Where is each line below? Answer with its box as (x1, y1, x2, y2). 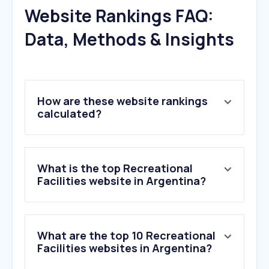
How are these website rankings (37, 94, 208, 109)
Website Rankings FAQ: (25, 4, 214, 28)
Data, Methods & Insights (25, 28, 234, 51)
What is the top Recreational (37, 161, 193, 176)
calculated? (37, 106, 101, 121)
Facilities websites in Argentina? (37, 241, 212, 256)
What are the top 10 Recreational (37, 228, 216, 243)
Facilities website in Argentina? (37, 174, 206, 189)
